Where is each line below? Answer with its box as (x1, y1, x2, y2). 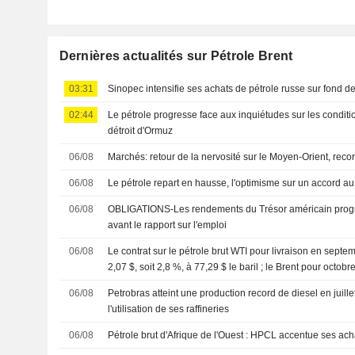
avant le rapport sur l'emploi (108, 219, 227, 231)
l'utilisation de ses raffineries (108, 303, 230, 315)
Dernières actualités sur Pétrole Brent (59, 48, 293, 63)
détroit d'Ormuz (108, 124, 174, 136)
